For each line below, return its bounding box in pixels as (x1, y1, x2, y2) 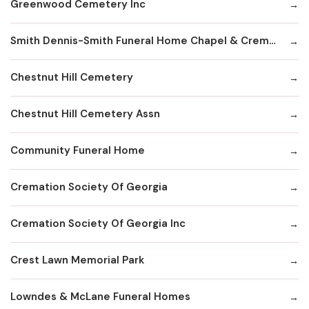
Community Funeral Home (10, 143, 145, 158)
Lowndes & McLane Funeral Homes (10, 290, 190, 304)
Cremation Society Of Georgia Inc (10, 217, 186, 231)
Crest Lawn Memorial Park (10, 253, 144, 268)
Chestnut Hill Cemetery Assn (10, 107, 160, 121)
